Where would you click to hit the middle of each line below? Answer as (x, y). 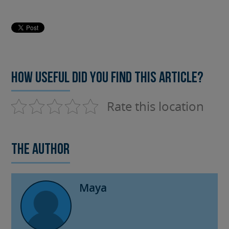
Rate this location (156, 106)
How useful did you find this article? (108, 78)
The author (41, 150)
